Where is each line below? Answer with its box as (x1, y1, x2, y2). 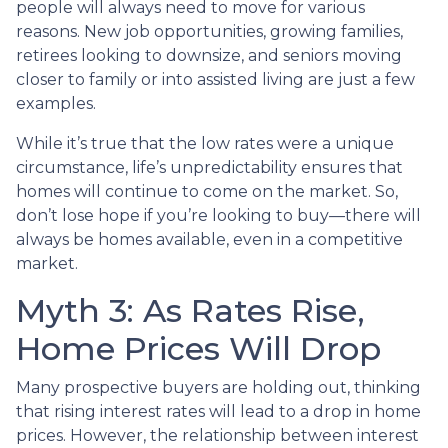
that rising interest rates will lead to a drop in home (16, 401, 421, 421)
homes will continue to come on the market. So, (16, 181, 398, 201)
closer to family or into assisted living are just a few (16, 69, 415, 89)
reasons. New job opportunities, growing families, (16, 21, 403, 41)
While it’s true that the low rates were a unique (16, 133, 394, 153)
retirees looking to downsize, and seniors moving (16, 45, 402, 65)
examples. (16, 93, 96, 113)
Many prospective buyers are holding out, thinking (16, 377, 421, 397)
